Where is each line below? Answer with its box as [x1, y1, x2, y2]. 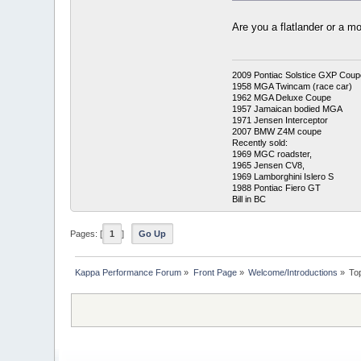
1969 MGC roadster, [231, 148, 312, 159]
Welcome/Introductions [248, 268, 338, 278]
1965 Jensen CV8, [231, 160, 305, 170]
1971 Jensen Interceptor [231, 114, 328, 125]
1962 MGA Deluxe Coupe [231, 92, 331, 102]
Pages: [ [70, 229, 103, 239]
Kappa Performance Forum [75, 268, 182, 278]
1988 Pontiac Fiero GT [231, 182, 321, 193]
